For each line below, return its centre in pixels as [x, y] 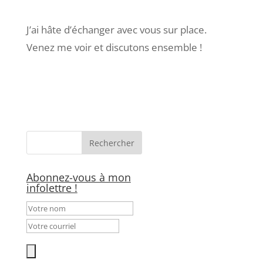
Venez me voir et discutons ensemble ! [114, 47]
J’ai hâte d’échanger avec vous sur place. [116, 29]
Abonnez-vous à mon [78, 177]
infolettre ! [52, 188]
